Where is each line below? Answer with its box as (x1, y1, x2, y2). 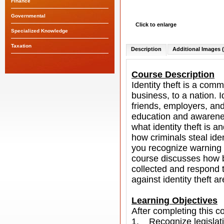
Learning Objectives (131, 195, 217, 205)
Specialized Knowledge (11, 28, 68, 33)
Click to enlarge (135, 21, 176, 27)
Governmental (11, 13, 45, 18)
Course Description (131, 69, 214, 79)
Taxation (11, 43, 31, 48)
